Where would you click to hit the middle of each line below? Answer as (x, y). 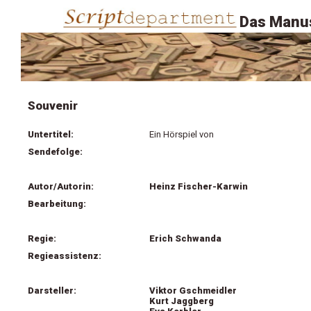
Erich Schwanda (185, 238)
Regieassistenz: (65, 256)
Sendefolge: (55, 152)
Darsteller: (52, 291)
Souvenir (53, 106)
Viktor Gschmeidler (193, 291)
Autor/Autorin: (61, 186)
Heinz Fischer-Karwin (199, 186)
